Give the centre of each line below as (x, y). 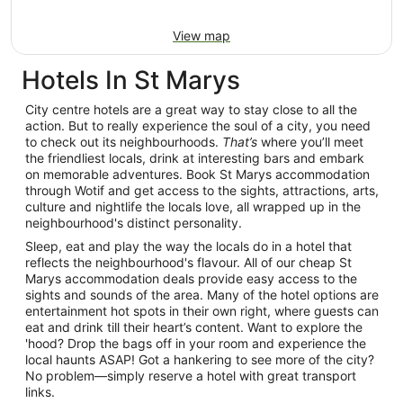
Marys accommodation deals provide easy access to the (191, 278)
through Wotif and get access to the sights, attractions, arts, (202, 190)
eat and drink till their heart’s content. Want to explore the (194, 327)
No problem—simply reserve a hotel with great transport (191, 375)
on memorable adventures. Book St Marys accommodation (197, 174)
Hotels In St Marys (131, 80)
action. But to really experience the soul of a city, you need (198, 125)
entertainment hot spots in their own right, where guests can (202, 310)
